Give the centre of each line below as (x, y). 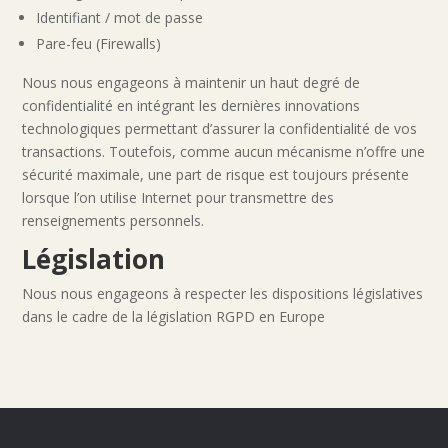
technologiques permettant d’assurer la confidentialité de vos (220, 128)
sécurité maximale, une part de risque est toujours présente (216, 174)
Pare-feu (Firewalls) (99, 43)
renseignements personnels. (113, 220)
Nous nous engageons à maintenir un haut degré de (191, 82)
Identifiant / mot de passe (120, 17)
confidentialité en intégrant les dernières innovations (191, 105)
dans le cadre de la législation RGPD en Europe (174, 316)
